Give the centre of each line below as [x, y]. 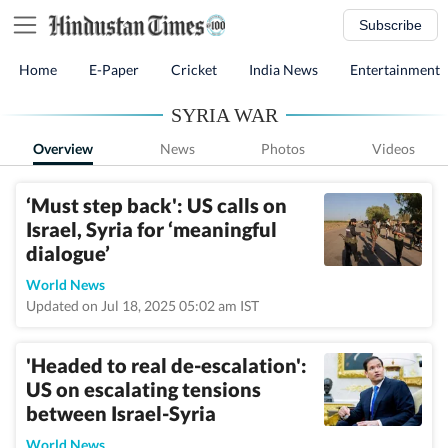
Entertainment [395, 69]
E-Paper [114, 69]
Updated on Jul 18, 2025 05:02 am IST [142, 305]
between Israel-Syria [121, 413]
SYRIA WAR [224, 115]
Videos [393, 148]
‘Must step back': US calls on [156, 205]
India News [283, 69]
